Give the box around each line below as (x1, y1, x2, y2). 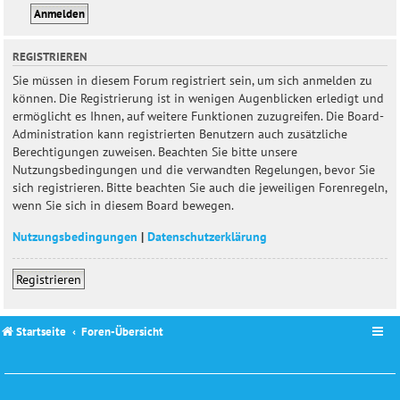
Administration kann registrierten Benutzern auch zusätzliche (12, 125, 347, 143)
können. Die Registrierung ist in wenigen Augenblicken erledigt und (12, 89, 384, 107)
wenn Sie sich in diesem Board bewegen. (12, 196, 234, 214)
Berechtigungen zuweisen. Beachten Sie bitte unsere (12, 143, 297, 161)
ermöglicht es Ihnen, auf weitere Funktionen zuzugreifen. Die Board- (12, 107, 384, 125)
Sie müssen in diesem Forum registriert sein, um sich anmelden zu (12, 71, 372, 89)
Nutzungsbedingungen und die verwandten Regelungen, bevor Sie (12, 161, 375, 179)
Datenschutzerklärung (147, 227, 267, 245)
